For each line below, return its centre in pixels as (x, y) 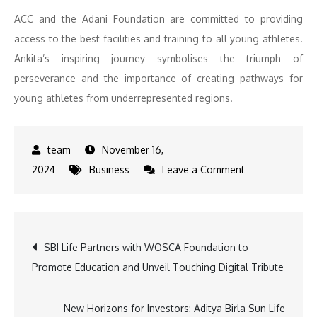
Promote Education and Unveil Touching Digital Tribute (158, 267)
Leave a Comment (203, 169)
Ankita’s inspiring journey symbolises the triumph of (158, 58)
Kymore (261, 268)
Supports (265, 307)
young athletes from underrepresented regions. (123, 98)
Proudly (262, 288)
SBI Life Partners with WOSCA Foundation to (146, 247)
